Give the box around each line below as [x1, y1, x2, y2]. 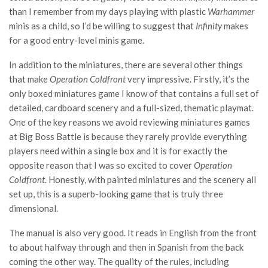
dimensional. [9, 203, 58, 214]
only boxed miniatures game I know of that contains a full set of [9, 88, 259, 99]
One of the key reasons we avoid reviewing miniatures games [9, 117, 250, 128]
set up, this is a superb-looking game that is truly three [9, 188, 223, 200]
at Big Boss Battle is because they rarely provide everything [9, 131, 247, 142]
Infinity [196, 20, 224, 32]
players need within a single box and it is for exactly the [9, 145, 227, 157]
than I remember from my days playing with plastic [9, 6, 208, 17]
